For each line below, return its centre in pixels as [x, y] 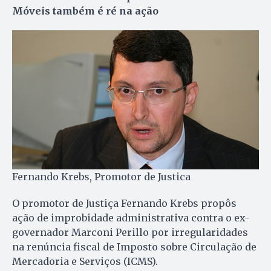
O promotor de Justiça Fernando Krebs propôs [124, 204]
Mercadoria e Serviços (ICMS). [85, 262]
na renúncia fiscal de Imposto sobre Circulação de [134, 247]
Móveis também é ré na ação [85, 11]
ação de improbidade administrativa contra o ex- [131, 218]
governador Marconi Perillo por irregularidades [130, 233]
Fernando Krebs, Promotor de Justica [101, 177]
